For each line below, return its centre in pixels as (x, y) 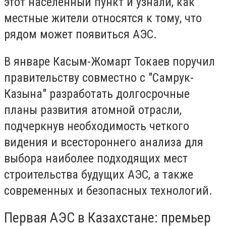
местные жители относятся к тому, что (103, 18)
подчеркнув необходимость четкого (97, 126)
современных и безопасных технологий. (108, 190)
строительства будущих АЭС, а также (99, 174)
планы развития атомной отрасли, (93, 110)
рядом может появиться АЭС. (80, 35)
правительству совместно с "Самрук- (99, 77)
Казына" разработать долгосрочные (97, 94)
